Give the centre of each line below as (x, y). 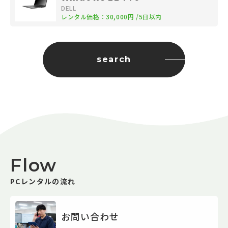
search (114, 59)
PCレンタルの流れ (43, 181)
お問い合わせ (90, 216)
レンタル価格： (84, 17)
